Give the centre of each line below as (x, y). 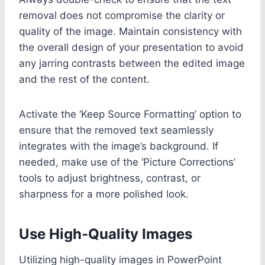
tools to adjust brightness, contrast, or (110, 178)
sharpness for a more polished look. (104, 194)
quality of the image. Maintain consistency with (130, 31)
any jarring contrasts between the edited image (132, 63)
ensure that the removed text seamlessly (116, 130)
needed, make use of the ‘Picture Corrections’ (127, 162)
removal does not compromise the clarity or (122, 15)
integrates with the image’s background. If (119, 146)
